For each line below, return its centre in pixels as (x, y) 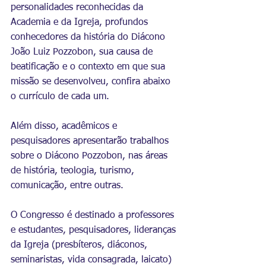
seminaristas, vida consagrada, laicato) (93, 260)
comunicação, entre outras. (67, 186)
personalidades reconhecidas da (78, 8)
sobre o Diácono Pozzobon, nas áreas (91, 156)
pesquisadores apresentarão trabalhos (91, 141)
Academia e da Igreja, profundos (81, 23)
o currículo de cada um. (60, 97)
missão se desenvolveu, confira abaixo (92, 82)
